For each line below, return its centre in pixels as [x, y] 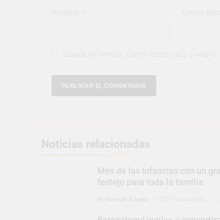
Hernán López [126, 199]
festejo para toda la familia [150, 182]
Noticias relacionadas [96, 144]
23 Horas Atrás [183, 199]
